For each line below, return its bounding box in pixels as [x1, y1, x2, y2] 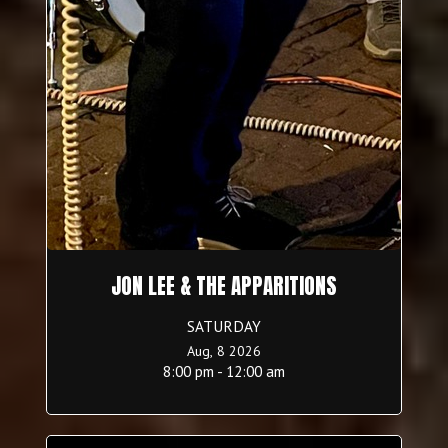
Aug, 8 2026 [187, 342, 261, 361]
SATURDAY [187, 316, 261, 337]
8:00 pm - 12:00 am [163, 361, 285, 382]
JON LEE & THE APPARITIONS [111, 270, 337, 303]
